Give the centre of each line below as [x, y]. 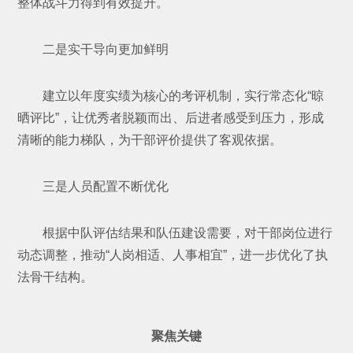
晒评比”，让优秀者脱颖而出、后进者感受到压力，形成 [171, 117]
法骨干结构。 [56, 277]
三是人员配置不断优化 [106, 186]
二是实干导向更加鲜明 [106, 49]
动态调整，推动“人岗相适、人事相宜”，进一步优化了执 [173, 255]
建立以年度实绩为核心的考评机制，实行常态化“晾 [184, 95]
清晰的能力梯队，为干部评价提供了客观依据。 [150, 139]
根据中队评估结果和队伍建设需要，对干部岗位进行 [188, 232]
